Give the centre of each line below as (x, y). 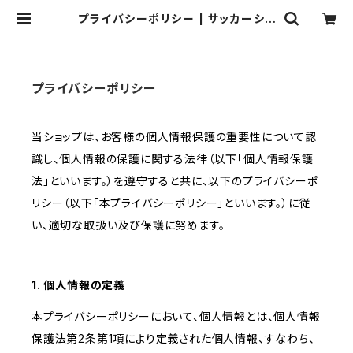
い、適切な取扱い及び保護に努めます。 (128, 225)
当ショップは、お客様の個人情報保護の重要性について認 (174, 137)
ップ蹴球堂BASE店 (176, 31)
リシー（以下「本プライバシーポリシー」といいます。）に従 (171, 203)
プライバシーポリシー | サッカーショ (176, 19)
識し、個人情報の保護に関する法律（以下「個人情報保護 (173, 159)
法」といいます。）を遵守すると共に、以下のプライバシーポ (175, 181)
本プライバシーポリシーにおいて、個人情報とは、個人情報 (176, 317)
